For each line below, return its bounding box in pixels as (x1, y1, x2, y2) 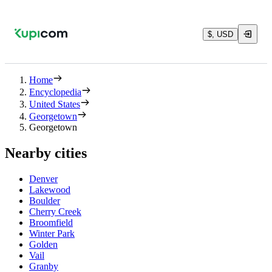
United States (29, 99, 80, 109)
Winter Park (29, 228, 75, 239)
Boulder (29, 195, 60, 206)
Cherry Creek (29, 206, 81, 217)
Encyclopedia (29, 87, 81, 97)
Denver (29, 173, 58, 184)
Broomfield (29, 217, 73, 228)
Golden (29, 239, 58, 250)
